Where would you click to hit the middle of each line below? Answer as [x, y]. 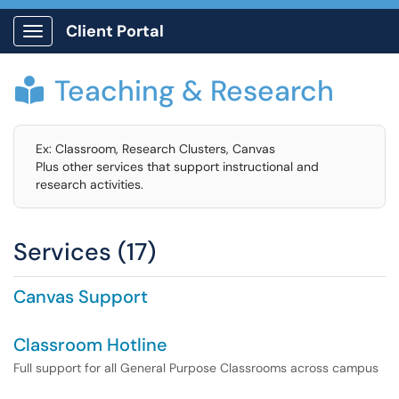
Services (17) [85, 252]
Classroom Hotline [90, 345]
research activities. [90, 184]
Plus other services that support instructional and [177, 167]
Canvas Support [81, 297]
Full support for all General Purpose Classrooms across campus [196, 368]
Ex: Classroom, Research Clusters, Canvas [155, 149]
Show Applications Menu [103, 45]
